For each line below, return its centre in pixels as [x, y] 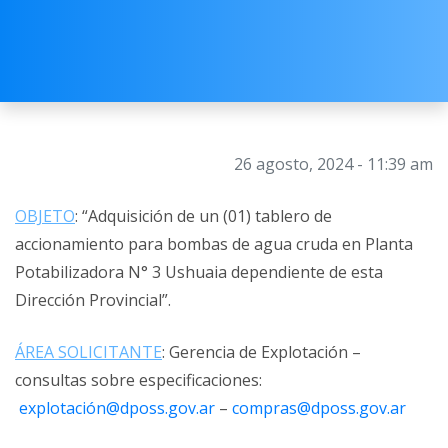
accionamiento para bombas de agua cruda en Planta [214, 244]
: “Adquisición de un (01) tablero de [203, 216]
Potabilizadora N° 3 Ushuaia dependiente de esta [199, 272]
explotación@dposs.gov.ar [115, 408]
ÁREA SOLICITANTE [88, 352]
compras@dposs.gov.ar [319, 408]
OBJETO [45, 216]
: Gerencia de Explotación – [261, 352]
